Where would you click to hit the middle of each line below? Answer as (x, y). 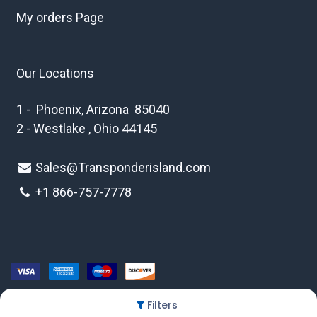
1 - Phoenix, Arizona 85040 (93, 110)
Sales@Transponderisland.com (123, 168)
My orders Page (60, 18)
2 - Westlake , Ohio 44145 (87, 129)
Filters (162, 305)
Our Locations (55, 74)
